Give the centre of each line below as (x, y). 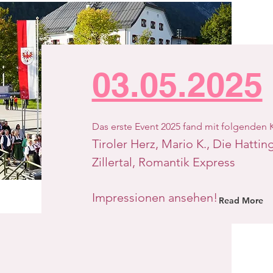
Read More (241, 200)
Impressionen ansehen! (154, 197)
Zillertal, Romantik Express (163, 162)
